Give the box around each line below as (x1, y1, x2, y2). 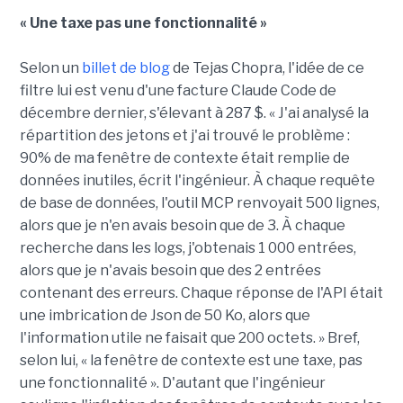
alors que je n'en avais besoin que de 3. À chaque (19, 217, 345, 235)
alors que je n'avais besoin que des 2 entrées (19, 262, 321, 280)
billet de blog (81, 59, 170, 77)
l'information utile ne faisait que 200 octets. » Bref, (19, 329, 360, 347)
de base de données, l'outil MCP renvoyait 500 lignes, (19, 194, 380, 212)
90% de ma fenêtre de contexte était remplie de (19, 149, 350, 167)
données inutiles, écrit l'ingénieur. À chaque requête (19, 172, 375, 190)
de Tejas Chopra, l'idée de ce (169, 59, 364, 77)
